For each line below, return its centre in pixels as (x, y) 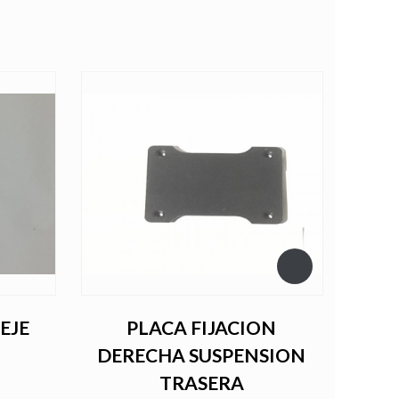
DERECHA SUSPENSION (201, 355)
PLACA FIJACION (201, 328)
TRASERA (201, 383)
